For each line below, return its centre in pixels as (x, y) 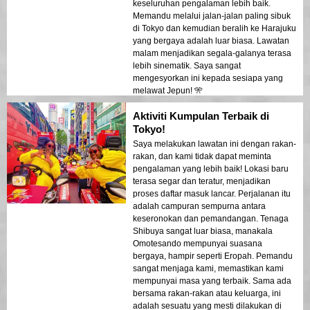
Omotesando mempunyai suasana (198, 244)
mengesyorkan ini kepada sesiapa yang (208, 79)
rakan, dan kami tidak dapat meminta (202, 157)
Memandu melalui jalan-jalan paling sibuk (212, 16)
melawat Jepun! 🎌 (168, 91)
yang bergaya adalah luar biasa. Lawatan (211, 41)
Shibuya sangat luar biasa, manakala (203, 231)
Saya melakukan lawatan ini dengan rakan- (215, 144)
